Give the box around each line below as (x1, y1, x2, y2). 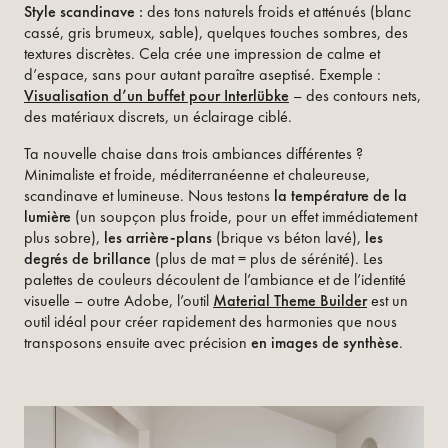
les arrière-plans (104, 227, 212, 249)
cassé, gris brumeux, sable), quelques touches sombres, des (24, 22, 408, 44)
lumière (24, 206, 71, 228)
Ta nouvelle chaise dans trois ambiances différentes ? (24, 143, 363, 165)
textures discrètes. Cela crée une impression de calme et (24, 43, 380, 65)
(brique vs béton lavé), (212, 227, 365, 249)
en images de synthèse (251, 332, 399, 354)
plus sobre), (24, 227, 104, 249)
